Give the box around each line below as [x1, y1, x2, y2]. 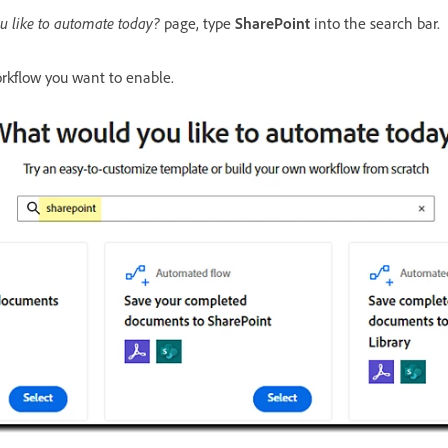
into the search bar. [314, 12, 440, 33]
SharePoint [235, 12, 314, 33]
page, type [160, 12, 235, 33]
